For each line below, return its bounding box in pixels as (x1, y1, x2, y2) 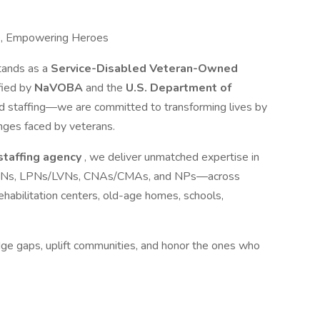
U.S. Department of (126, 80, 231, 96)
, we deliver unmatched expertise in (84, 149, 259, 165)
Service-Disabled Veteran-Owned (51, 61, 238, 76)
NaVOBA (34, 80, 86, 96)
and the (86, 80, 126, 96)
